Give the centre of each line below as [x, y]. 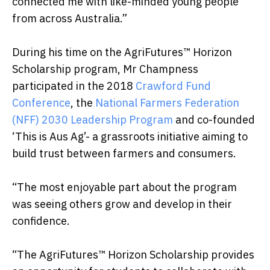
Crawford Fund [173, 86]
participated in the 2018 [74, 86]
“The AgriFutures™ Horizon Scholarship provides [133, 255]
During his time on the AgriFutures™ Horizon [122, 52]
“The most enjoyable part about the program [124, 187]
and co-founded [214, 120]
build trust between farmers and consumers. [124, 154]
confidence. [41, 221]
